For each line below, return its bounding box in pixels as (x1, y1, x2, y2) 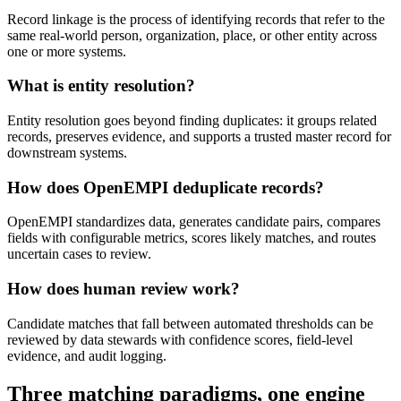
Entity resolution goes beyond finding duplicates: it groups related (7, 112, 377, 128)
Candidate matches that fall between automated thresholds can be (7, 315, 373, 331)
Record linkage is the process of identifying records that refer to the (7, 11, 385, 27)
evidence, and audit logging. (7, 347, 166, 363)
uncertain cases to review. (7, 246, 151, 262)
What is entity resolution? (7, 76, 195, 96)
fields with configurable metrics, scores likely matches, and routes (7, 230, 376, 246)
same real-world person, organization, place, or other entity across (7, 27, 377, 43)
